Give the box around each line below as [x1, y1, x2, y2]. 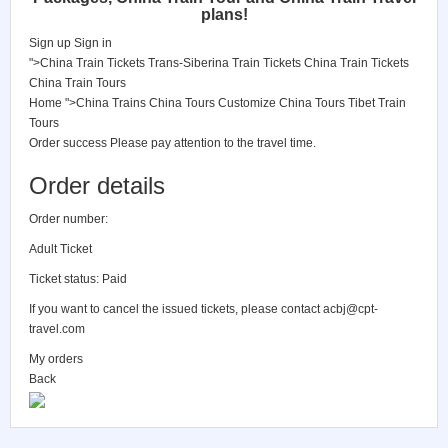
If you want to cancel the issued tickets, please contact [29, 302, 323, 316]
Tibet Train [348, 96, 406, 110]
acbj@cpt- [323, 302, 378, 316]
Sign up [29, 36, 71, 50]
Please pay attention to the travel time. [110, 136, 316, 150]
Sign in [74, 36, 112, 50]
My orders [29, 352, 83, 366]
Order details [29, 172, 165, 199]
